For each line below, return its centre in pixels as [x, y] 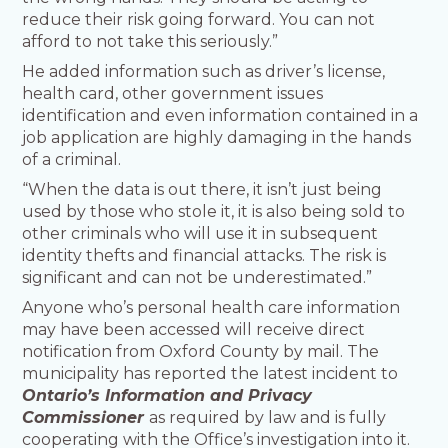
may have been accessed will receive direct [194, 330]
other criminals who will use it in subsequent [200, 234]
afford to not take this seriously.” [150, 42]
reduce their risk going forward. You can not [199, 20]
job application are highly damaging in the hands [217, 138]
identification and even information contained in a [220, 116]
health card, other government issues [173, 94]
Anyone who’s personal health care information [211, 308]
